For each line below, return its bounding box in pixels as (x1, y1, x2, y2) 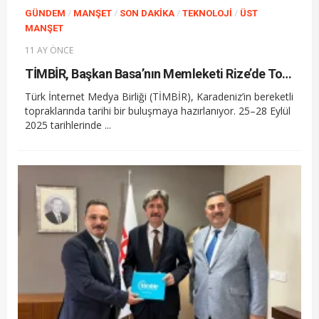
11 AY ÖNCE (25, 44, 73, 57)
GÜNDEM (25, 8, 66, 19)
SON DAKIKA (120, 8, 174, 19)
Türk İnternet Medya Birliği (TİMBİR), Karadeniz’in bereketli (25, 90, 293, 104)
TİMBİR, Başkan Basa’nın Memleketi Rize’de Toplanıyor (282, 66, 292, 82)
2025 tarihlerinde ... (25, 118, 111, 132)
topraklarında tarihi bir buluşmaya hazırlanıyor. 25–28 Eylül (25, 104, 291, 118)
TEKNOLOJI (182, 8, 232, 19)
